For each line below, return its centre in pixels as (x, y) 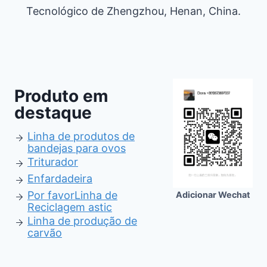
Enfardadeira (60, 178)
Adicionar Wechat (213, 194)
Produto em (61, 96)
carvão (45, 233)
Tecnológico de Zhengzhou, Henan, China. (133, 11)
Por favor (51, 195)
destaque (53, 113)
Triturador (53, 162)
